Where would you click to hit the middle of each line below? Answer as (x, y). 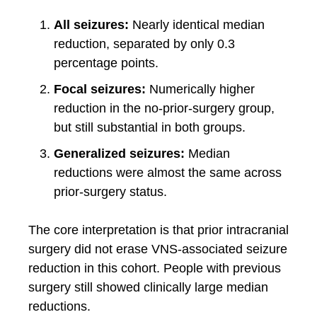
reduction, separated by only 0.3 (144, 44)
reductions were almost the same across (168, 173)
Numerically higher (200, 89)
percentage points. (106, 63)
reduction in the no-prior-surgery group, (164, 108)
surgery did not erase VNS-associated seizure (158, 249)
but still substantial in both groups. (150, 127)
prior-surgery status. (110, 192)
